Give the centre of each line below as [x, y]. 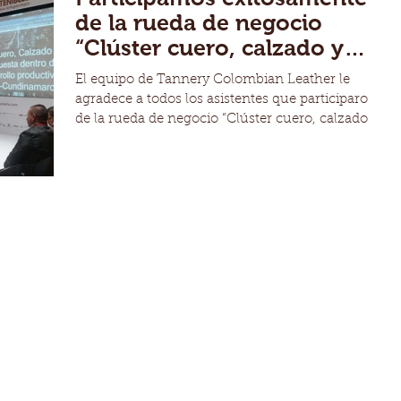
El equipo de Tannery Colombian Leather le [213, 80]
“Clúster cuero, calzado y [209, 47]
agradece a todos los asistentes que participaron [226, 100]
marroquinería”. [161, 73]
